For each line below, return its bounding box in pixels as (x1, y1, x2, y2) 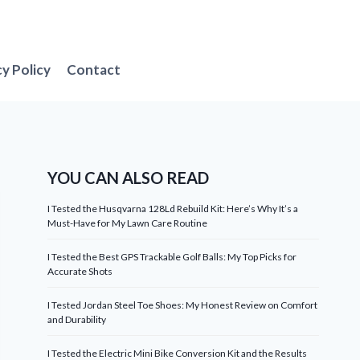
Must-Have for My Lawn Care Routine (47, 217, 208, 229)
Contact (67, 60, 121, 78)
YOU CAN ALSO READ (47, 168, 210, 187)
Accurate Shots (47, 265, 113, 277)
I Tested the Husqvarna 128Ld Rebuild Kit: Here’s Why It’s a (47, 202, 299, 215)
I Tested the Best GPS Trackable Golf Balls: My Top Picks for (47, 251, 297, 263)
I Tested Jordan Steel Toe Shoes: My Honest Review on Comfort (47, 299, 318, 311)
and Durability (47, 313, 107, 325)
